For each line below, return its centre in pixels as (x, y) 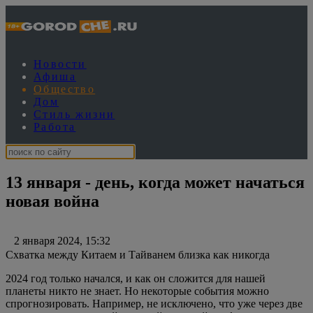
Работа (55, 127)
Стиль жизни (74, 114)
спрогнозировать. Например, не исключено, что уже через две (154, 303)
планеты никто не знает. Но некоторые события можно (137, 291)
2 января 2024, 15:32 (58, 240)
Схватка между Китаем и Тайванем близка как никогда (138, 254)
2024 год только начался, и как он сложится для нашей (136, 278)
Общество (65, 89)
